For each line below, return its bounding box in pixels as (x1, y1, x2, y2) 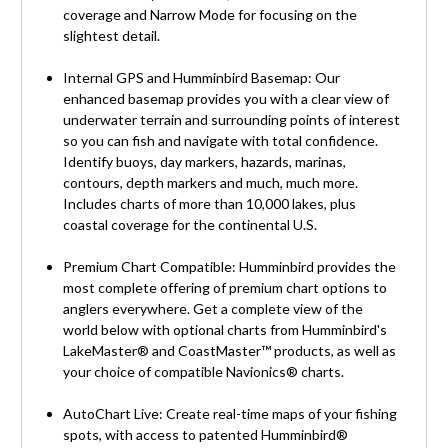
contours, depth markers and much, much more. (63, 173, 359, 191)
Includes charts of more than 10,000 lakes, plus (63, 194, 357, 212)
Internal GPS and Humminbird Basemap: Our (63, 68, 341, 86)
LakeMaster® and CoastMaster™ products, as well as (63, 341, 397, 359)
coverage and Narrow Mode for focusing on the (63, 5, 358, 23)
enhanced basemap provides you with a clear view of (63, 89, 390, 107)
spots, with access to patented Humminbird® (63, 425, 349, 443)
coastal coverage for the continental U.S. (63, 215, 318, 233)
